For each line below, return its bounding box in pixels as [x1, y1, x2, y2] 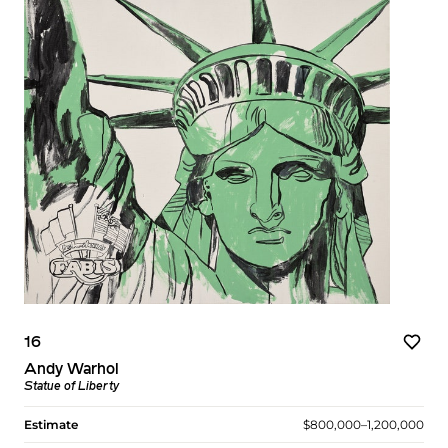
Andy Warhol [24, 361, 119, 378]
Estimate [24, 416, 78, 432]
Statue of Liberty [24, 380, 119, 393]
